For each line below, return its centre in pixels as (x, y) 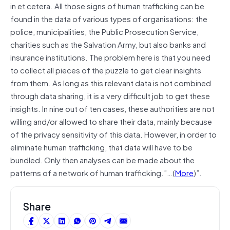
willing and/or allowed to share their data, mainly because (111, 121)
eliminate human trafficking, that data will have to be (101, 147)
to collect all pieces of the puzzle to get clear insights (106, 70)
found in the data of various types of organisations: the (109, 18)
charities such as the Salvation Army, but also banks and (108, 44)
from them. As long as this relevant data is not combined (111, 82)
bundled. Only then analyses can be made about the (102, 159)
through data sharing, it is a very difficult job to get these (110, 95)
